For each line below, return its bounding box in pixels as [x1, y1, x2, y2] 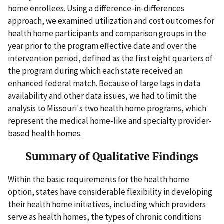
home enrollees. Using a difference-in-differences [8, 2, 184, 14]
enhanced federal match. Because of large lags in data [8, 77, 200, 89]
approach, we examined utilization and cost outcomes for [8, 15, 214, 26]
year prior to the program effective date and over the [8, 40, 197, 51]
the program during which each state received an [8, 65, 183, 76]
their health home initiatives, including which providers [8, 199, 206, 210]
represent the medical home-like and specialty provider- [8, 115, 212, 126]
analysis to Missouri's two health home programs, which [8, 102, 206, 114]
